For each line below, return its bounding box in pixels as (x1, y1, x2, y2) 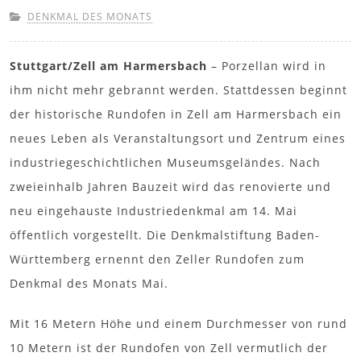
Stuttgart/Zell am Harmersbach (10, 57, 207, 73)
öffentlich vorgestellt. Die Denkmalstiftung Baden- (10, 226, 320, 243)
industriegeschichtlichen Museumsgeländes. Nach (10, 154, 321, 170)
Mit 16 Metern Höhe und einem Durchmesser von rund (10, 315, 347, 331)
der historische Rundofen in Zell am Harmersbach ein (10, 106, 342, 122)
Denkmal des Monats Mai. (10, 275, 168, 291)
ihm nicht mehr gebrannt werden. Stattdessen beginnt (10, 81, 347, 98)
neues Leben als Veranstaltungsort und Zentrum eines (10, 130, 346, 146)
